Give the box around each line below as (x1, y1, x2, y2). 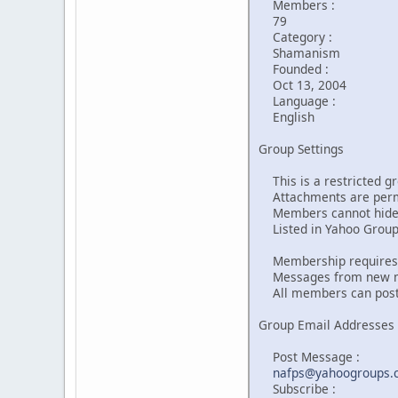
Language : (259, 92, 336, 109)
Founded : (259, 60, 329, 77)
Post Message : (259, 347, 360, 365)
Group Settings (259, 139, 344, 157)
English (259, 107, 314, 125)
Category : (259, 28, 332, 45)
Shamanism (259, 44, 340, 61)
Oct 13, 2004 (259, 76, 346, 93)
